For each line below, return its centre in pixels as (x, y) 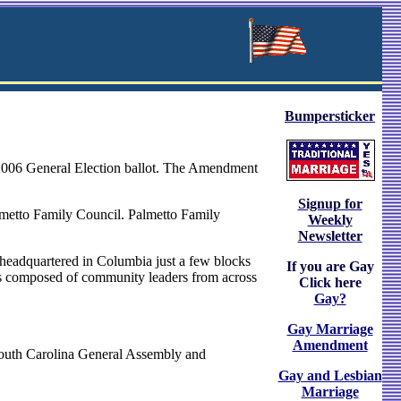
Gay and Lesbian (330, 375)
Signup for (330, 204)
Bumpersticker (330, 116)
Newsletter (330, 236)
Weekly (330, 220)
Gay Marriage (330, 329)
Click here (330, 282)
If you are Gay (330, 266)
